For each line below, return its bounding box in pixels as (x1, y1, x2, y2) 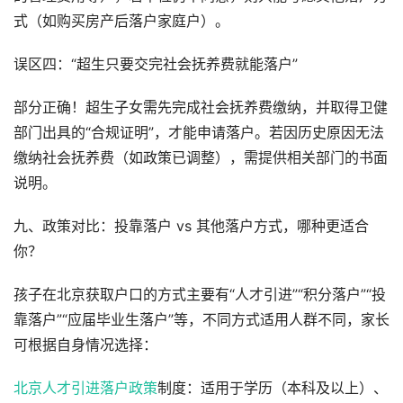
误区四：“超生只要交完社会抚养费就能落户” (13, 56, 298, 73)
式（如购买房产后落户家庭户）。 (13, 13, 229, 30)
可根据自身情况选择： (13, 336, 157, 354)
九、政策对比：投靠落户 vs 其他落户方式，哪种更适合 (13, 218, 369, 235)
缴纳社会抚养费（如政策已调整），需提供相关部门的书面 (13, 149, 388, 166)
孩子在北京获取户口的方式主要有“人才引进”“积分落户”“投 (13, 286, 386, 303)
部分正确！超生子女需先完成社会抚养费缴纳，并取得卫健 (13, 99, 388, 116)
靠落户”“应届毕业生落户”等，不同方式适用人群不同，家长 (13, 311, 390, 328)
